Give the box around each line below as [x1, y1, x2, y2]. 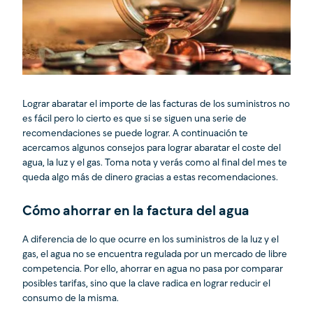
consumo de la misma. [22, 293, 119, 305]
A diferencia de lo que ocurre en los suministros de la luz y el [22, 235, 279, 246]
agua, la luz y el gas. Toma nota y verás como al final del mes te [22, 158, 287, 169]
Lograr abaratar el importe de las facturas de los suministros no [22, 99, 290, 110]
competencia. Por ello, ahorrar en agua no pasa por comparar [22, 264, 283, 275]
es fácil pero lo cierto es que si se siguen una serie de [22, 114, 247, 125]
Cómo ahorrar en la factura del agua [22, 204, 249, 219]
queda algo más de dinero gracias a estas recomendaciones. [22, 173, 278, 184]
